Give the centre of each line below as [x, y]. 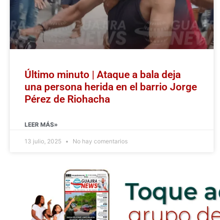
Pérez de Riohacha [67, 99]
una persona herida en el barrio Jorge [111, 87]
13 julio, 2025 [44, 141]
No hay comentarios [99, 141]
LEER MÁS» [41, 125]
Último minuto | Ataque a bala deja [103, 75]
